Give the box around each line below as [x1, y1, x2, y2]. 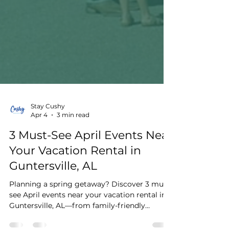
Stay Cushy [31, 127, 65, 134]
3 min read [57, 135, 89, 143]
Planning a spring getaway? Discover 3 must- [9, 204, 173, 213]
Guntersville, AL [9, 184, 97, 197]
